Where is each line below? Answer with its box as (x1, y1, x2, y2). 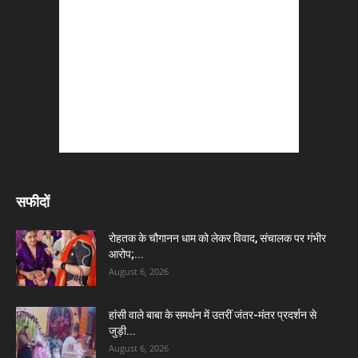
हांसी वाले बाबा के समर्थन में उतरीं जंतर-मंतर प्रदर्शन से (109, 308, 316, 321)
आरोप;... (109, 247, 144, 261)
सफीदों (16, 193, 50, 210)
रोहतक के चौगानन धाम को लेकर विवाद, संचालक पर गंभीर (109, 231, 326, 245)
